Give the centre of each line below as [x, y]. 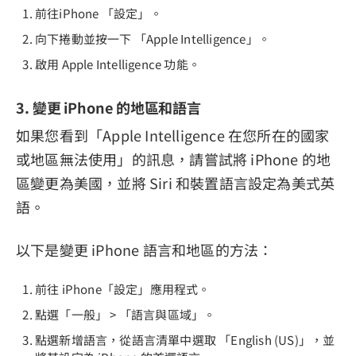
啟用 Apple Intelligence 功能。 [118, 64]
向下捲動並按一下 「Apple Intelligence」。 [153, 39]
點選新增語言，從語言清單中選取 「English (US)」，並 [185, 339]
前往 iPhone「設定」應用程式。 [123, 288]
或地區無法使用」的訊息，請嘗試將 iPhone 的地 [174, 159]
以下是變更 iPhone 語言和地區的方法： [145, 249]
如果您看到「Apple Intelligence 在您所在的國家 [173, 135]
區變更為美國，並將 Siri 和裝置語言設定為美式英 [176, 182]
